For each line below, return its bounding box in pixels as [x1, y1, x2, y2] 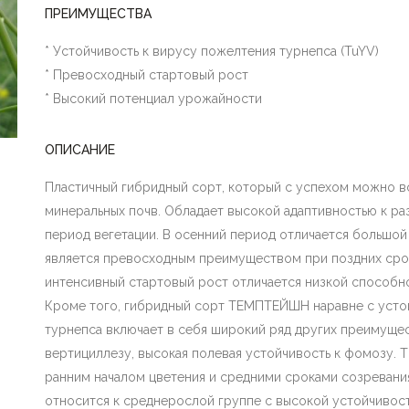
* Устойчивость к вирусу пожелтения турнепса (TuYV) [45, 44, 379, 58]
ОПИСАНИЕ [45, 142, 115, 157]
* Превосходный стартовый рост [45, 68, 248, 82]
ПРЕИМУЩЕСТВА [45, 6, 152, 21]
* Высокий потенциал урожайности [45, 91, 262, 106]
